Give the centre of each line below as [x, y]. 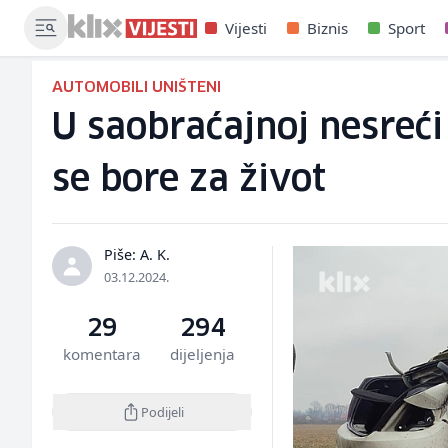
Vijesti [246, 28]
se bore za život [189, 180]
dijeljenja [202, 354]
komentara [102, 354]
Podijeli [162, 411]
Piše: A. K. [137, 254]
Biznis [327, 28]
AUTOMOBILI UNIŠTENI [136, 87]
